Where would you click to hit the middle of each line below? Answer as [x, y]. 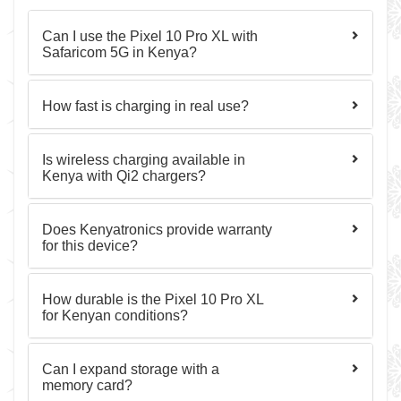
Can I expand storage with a [131, 369]
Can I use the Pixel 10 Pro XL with [150, 36]
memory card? [87, 385]
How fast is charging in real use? [145, 106]
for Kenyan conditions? [115, 316]
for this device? [90, 246]
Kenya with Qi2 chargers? [124, 176]
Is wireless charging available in [144, 160]
